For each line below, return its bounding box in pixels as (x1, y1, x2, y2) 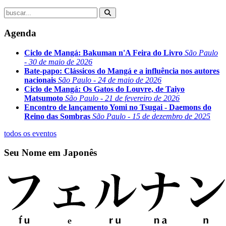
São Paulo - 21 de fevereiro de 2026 (65, 93, 180, 102)
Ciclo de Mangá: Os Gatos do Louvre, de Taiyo (24, 84, 185, 93)
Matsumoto (24, 93, 63, 102)
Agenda (4, 28, 36, 39)
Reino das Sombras (24, 111, 90, 121)
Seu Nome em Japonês (4, 147, 97, 158)
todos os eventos (4, 129, 56, 138)
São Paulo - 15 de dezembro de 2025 (92, 111, 210, 121)
